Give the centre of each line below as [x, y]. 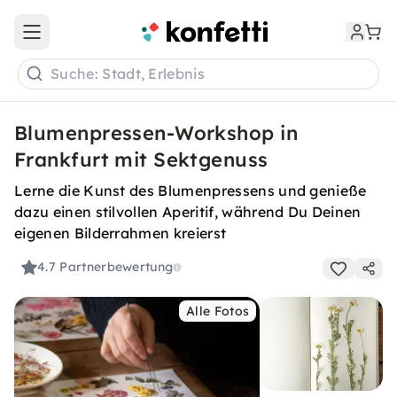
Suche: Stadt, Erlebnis [128, 74]
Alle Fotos [218, 311]
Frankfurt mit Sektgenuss [141, 160]
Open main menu [83, 39]
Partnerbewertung [117, 267]
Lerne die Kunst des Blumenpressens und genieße [191, 191]
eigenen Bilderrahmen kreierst [121, 233]
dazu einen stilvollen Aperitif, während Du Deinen [188, 212]
